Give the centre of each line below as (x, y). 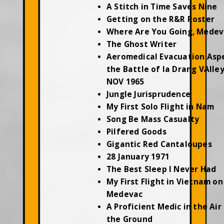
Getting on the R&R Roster (160, 19)
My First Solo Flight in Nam (160, 107)
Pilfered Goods (136, 132)
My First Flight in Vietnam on (164, 182)
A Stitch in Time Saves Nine (162, 7)
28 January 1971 (138, 157)
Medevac (124, 194)
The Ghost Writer (141, 44)
